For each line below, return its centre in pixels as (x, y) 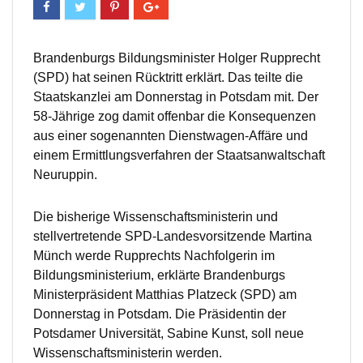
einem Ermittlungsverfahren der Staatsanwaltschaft (179, 156)
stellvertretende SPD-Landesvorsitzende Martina (173, 237)
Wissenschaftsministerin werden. (128, 353)
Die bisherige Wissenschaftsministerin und (156, 217)
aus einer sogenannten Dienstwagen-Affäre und (171, 136)
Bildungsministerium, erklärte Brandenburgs (159, 275)
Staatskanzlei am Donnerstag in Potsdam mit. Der (176, 97)
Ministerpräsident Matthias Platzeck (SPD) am (165, 295)
